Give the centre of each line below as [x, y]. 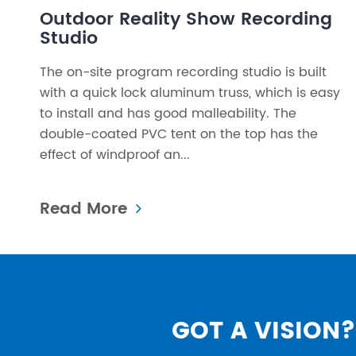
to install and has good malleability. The [168, 113]
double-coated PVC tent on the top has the [179, 134]
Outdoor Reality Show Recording [186, 19]
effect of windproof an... [115, 155]
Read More [86, 209]
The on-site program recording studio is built [183, 72]
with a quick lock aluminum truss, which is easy [190, 93]
